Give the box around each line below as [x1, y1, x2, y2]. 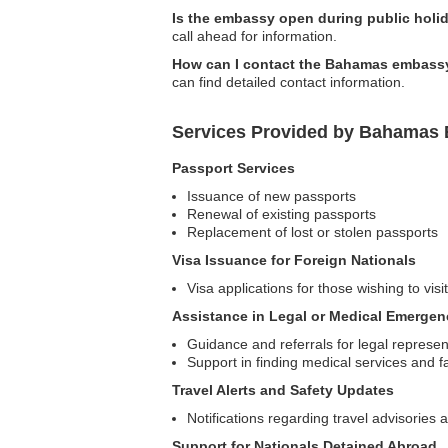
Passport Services [172, 159, 295, 176]
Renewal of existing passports [187, 205, 376, 222]
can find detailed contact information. [172, 73, 405, 90]
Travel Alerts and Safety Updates [172, 381, 394, 398]
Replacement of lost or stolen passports [187, 223, 438, 240]
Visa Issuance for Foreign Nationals [172, 251, 416, 268]
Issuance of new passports [187, 187, 356, 204]
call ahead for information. [172, 27, 337, 44]
